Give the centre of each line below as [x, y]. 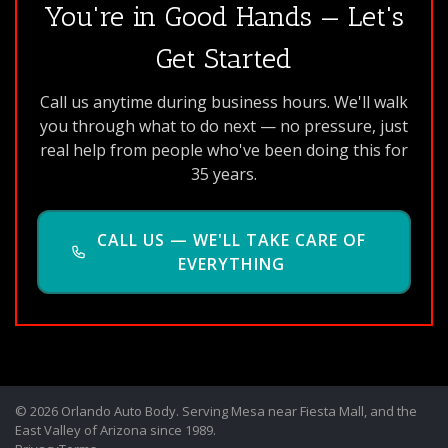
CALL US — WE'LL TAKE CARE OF [232, 240]
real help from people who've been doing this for [224, 150]
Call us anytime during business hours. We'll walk [224, 102]
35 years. [224, 174]
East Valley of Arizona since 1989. [115, 430]
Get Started [224, 58]
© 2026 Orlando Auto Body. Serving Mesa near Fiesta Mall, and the [216, 411]
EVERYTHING [232, 264]
